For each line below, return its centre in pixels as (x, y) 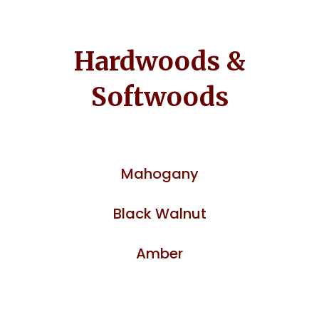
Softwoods (159, 97)
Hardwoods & (159, 61)
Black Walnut (159, 213)
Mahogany (159, 173)
